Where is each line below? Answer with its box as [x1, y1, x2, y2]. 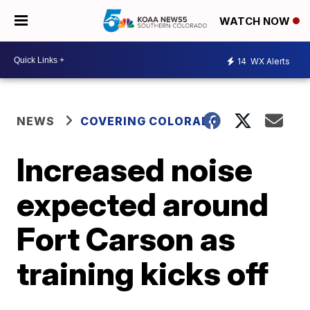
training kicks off [17, 254, 269, 293]
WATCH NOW [219, 15, 293, 28]
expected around [17, 185, 269, 224]
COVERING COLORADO [80, 114, 221, 128]
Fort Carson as [17, 219, 236, 258]
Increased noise [17, 150, 253, 189]
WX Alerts [248, 55, 290, 66]
